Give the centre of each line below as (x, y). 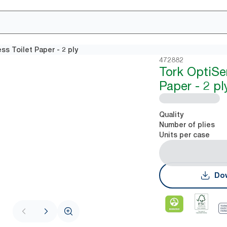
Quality (172, 115)
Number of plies (187, 125)
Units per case (185, 135)
